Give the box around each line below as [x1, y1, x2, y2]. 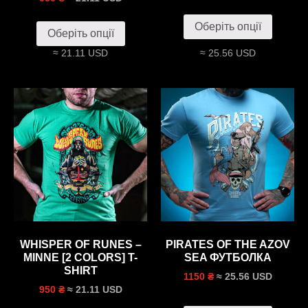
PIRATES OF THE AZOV [165, 238, 290, 250]
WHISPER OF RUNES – [19, 238, 142, 250]
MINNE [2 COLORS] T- [23, 251, 137, 263]
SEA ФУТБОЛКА [184, 251, 272, 263]
